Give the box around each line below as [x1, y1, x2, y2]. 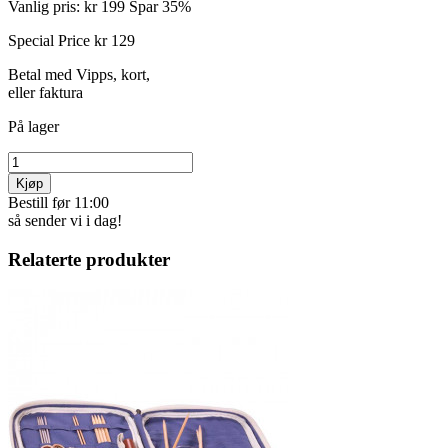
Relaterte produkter [8, 248, 170, 270]
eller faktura [8, 83, 83, 101]
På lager [8, 117, 59, 135]
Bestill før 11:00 [8, 193, 109, 211]
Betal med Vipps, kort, [8, 65, 150, 83]
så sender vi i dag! [8, 211, 122, 229]
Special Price [8, 31, 90, 49]
